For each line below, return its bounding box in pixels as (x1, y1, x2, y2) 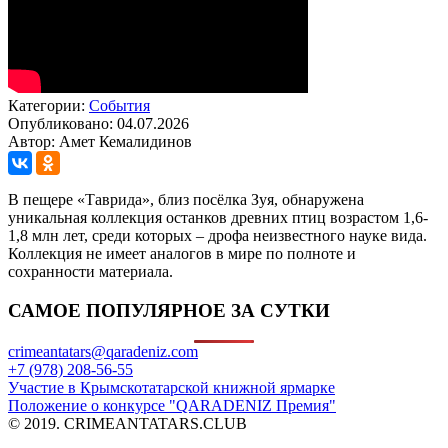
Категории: (8, 96, 89, 114)
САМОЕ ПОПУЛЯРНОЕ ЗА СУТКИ (8, 299, 330, 321)
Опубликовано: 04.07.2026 (8, 114, 189, 132)
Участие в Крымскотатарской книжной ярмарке (8, 379, 335, 397)
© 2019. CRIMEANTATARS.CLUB (8, 415, 247, 433)
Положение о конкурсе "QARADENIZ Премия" (8, 397, 336, 415)
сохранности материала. (8, 262, 173, 280)
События (89, 96, 150, 114)
